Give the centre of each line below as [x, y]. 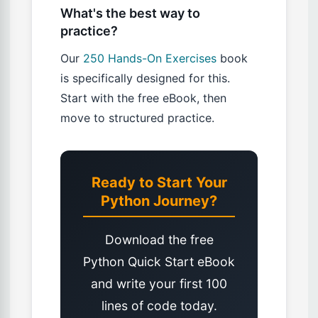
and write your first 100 [159, 284]
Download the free [159, 240]
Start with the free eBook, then [143, 98]
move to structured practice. [137, 118]
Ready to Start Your [159, 183]
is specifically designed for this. [145, 78]
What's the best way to [130, 13]
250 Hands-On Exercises [150, 59]
